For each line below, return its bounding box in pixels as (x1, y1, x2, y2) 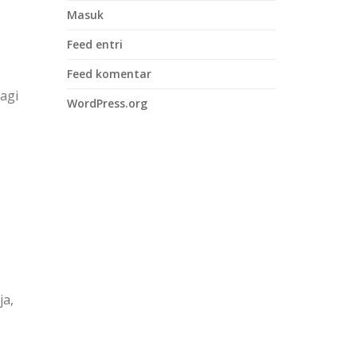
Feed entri (66, 37, 123, 52)
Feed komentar (66, 66, 151, 81)
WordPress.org (66, 96, 147, 111)
